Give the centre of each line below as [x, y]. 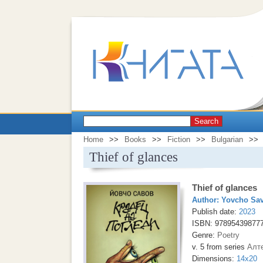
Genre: [205, 235]
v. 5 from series [220, 247]
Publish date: [215, 212]
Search [206, 121]
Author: [207, 200]
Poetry [228, 235]
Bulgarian [227, 139]
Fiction [179, 139]
